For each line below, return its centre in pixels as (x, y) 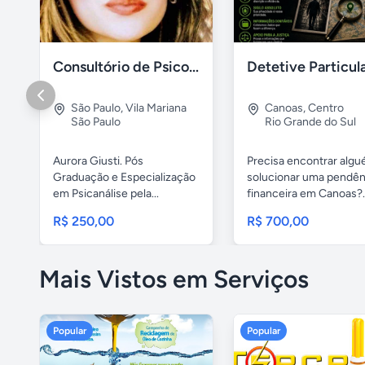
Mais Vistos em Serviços (174, 279)
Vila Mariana (156, 108)
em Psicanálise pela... (106, 194)
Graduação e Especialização (124, 178)
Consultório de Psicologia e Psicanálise (194, 67)
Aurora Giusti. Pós (98, 161)
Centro (326, 108)
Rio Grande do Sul (310, 122)
